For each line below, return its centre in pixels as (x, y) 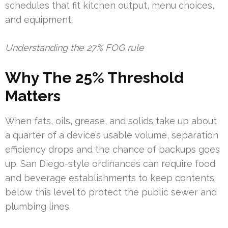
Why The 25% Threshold (94, 78)
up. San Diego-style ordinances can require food (110, 164)
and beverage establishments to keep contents (110, 178)
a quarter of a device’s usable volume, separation (112, 135)
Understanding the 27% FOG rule (75, 48)
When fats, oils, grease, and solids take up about (111, 121)
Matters (33, 96)
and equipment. (39, 20)
